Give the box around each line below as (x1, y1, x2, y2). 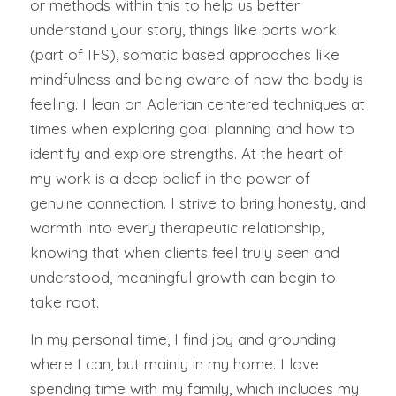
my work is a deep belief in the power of (29, 168, 310, 187)
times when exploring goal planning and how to (29, 118, 354, 138)
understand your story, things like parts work (29, 19, 337, 39)
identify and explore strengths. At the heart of (29, 143, 343, 163)
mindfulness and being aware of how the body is (29, 69, 363, 88)
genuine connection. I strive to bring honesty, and (29, 193, 366, 212)
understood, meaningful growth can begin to (29, 267, 336, 286)
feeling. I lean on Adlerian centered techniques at (29, 94, 365, 113)
